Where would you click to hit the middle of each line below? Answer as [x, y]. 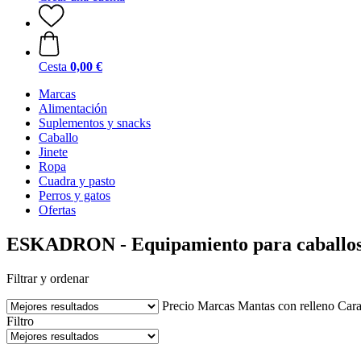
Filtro [20, 321]
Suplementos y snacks [95, 123]
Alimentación [73, 108]
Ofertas [57, 210]
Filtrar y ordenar [48, 278]
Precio [178, 305]
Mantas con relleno [286, 305]
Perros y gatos [75, 195]
